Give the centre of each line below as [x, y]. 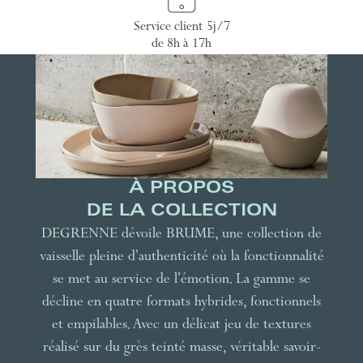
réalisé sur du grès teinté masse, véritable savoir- [181, 348]
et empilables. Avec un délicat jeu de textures [181, 325]
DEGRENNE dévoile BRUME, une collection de [181, 235]
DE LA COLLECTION [181, 212]
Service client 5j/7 [181, 28]
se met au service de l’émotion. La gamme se [181, 280]
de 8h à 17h [181, 45]
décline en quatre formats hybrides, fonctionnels [181, 303]
